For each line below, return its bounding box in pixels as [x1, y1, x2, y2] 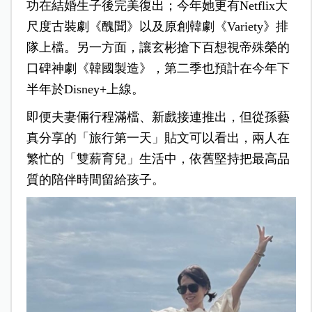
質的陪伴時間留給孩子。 [26, 172, 164, 187]
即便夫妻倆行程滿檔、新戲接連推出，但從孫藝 [26, 109, 290, 124]
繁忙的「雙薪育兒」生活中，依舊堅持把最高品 [26, 151, 290, 166]
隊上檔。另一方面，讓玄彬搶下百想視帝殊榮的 [26, 40, 290, 54]
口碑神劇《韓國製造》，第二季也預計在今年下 [26, 61, 290, 75]
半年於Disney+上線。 [26, 81, 144, 96]
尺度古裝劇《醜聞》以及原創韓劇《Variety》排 [26, 19, 288, 33]
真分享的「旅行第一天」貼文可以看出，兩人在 [26, 130, 290, 145]
